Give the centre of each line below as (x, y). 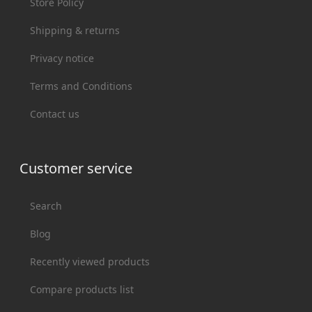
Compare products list (82, 289)
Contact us (55, 114)
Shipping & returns (75, 30)
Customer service (76, 168)
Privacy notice (62, 58)
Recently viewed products (90, 261)
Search (46, 205)
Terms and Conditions (81, 86)
